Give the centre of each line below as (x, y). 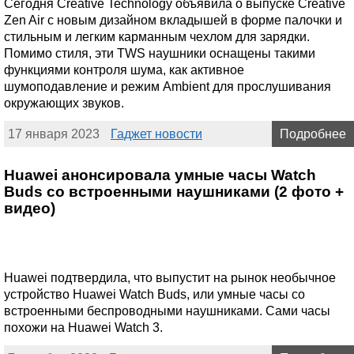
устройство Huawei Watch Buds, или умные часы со (154, 294)
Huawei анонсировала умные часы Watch (160, 175)
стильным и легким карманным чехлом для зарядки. (157, 36)
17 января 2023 (54, 134)
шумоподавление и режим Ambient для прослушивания (168, 86)
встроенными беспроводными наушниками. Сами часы (167, 311)
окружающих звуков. (64, 103)
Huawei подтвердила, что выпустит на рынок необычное (170, 277)
